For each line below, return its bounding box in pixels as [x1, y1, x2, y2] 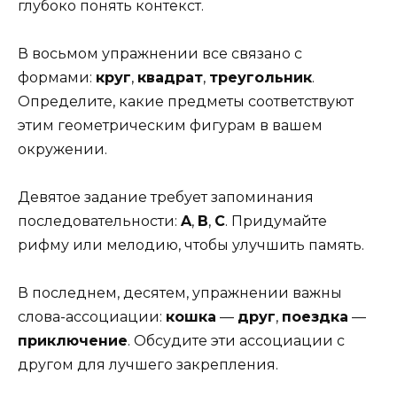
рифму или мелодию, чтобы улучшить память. [18, 237, 364, 254]
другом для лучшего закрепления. [18, 356, 278, 374]
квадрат [137, 68, 203, 86]
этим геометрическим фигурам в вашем [18, 116, 323, 134]
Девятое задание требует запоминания [18, 189, 314, 206]
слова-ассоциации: [18, 308, 166, 326]
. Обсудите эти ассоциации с [128, 332, 345, 350]
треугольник [209, 68, 312, 86]
